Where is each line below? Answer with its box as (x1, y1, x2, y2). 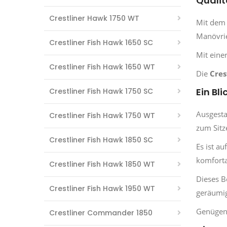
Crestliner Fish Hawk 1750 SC (49, 86, 153, 96)
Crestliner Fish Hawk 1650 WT (49, 62, 155, 72)
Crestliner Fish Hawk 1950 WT (49, 183, 155, 194)
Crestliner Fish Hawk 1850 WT (49, 159, 155, 169)
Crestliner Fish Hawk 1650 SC (49, 37, 153, 48)
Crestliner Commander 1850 (49, 208, 153, 218)
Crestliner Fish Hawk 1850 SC (49, 135, 153, 145)
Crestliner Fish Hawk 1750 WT (49, 110, 155, 121)
